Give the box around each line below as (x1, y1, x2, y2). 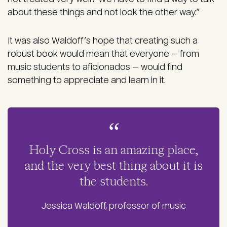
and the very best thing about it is (24, 160, 203, 173)
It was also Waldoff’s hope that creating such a (8, 36, 198, 46)
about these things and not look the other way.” (8, 8, 200, 18)
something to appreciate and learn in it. (8, 75, 166, 86)
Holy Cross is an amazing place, (29, 144, 198, 157)
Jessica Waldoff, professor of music (41, 201, 186, 211)
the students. (79, 176, 148, 188)
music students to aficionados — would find (8, 62, 182, 72)
